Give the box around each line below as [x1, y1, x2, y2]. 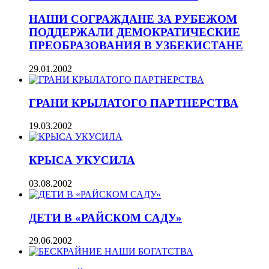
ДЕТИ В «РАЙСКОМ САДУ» [29, 211, 182, 224]
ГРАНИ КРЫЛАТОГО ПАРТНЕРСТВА [29, 96, 238, 109]
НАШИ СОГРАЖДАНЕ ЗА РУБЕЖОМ [29, 13, 237, 26]
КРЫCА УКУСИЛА [29, 154, 135, 167]
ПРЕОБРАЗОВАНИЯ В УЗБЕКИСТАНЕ [29, 39, 243, 52]
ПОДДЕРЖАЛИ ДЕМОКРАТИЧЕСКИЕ [29, 26, 240, 39]
